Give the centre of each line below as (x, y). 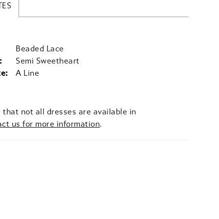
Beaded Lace (40, 49)
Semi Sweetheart (48, 61)
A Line (28, 73)
